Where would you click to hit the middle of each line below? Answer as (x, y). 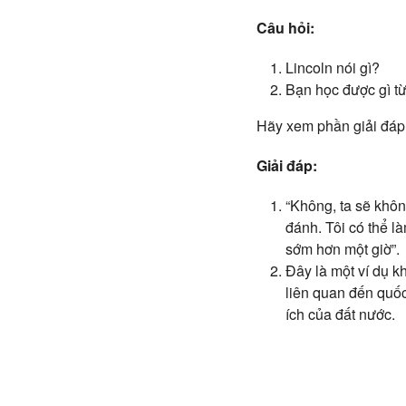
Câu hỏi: (285, 28)
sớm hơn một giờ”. (343, 249)
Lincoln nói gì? (333, 68)
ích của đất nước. (340, 314)
